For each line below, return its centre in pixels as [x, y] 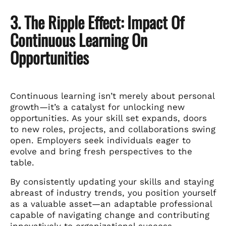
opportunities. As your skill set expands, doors [108, 118]
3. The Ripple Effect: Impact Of [97, 22]
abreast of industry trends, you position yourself [113, 192]
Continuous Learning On [79, 39]
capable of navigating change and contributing [110, 215]
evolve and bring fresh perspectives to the [101, 151]
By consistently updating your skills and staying [112, 181]
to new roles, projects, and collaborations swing [113, 129]
